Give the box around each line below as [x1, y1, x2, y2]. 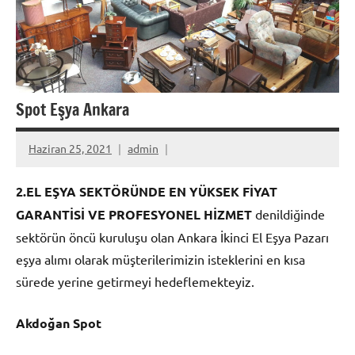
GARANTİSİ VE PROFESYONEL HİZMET [16, 205, 252, 223]
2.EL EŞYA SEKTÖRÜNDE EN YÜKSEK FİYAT [16, 182, 277, 200]
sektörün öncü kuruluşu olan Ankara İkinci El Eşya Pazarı [16, 228, 329, 245]
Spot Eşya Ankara [16, 97, 129, 121]
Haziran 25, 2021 [29, 141, 112, 156]
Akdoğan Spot [16, 314, 101, 331]
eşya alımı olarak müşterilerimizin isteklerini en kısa [16, 250, 305, 267]
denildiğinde [252, 205, 325, 222]
